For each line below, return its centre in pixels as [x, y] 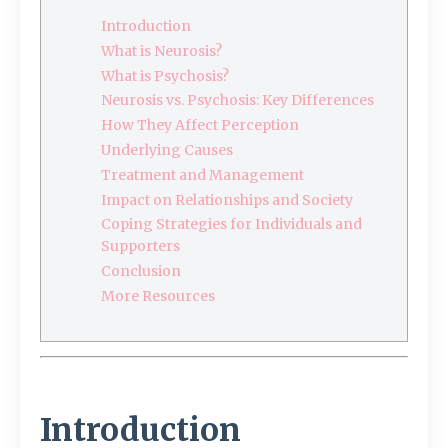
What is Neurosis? [161, 50]
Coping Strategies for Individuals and [231, 224]
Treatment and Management [202, 174]
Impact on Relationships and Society [227, 199]
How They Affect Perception [200, 125]
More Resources [158, 295]
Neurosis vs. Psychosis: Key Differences [237, 100]
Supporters [140, 246]
